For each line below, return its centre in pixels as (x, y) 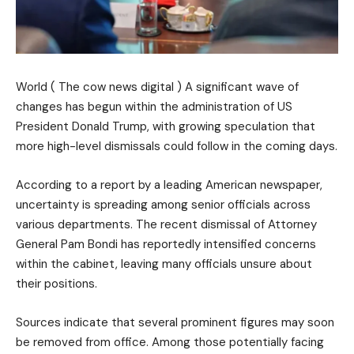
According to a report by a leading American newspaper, (169, 185)
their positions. (56, 283)
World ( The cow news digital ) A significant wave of (157, 87)
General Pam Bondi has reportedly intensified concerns (166, 244)
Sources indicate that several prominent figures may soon (175, 322)
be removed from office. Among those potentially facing (170, 342)
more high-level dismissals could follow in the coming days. (177, 146)
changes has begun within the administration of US (154, 106)
